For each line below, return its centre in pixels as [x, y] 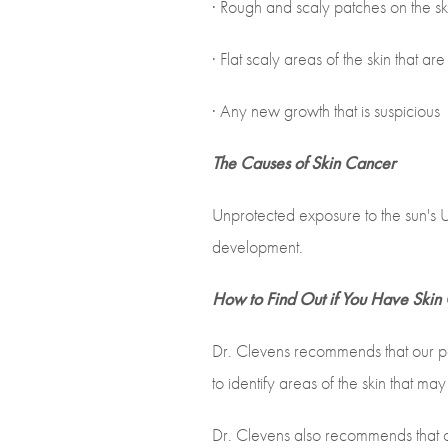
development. [257, 246]
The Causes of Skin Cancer [303, 162]
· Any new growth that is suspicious [326, 110]
